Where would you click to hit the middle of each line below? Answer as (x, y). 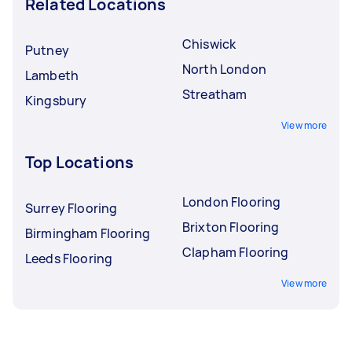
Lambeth (52, 75)
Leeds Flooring (69, 258)
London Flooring (232, 202)
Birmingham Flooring (88, 233)
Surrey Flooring (71, 208)
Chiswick (209, 44)
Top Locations (79, 162)
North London (224, 69)
